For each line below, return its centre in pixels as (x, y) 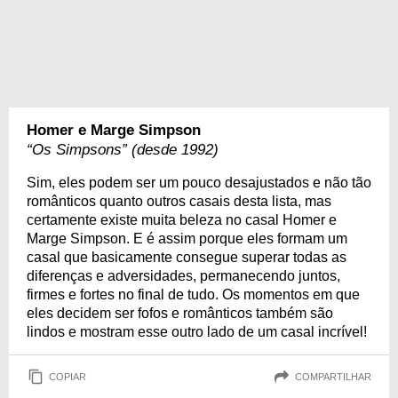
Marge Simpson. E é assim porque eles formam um (187, 239)
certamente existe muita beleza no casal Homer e (182, 220)
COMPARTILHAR (333, 376)
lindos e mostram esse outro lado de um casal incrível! (197, 332)
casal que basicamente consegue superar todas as (187, 257)
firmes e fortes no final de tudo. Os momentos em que (193, 295)
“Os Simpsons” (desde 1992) (123, 150)
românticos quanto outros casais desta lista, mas (179, 201)
